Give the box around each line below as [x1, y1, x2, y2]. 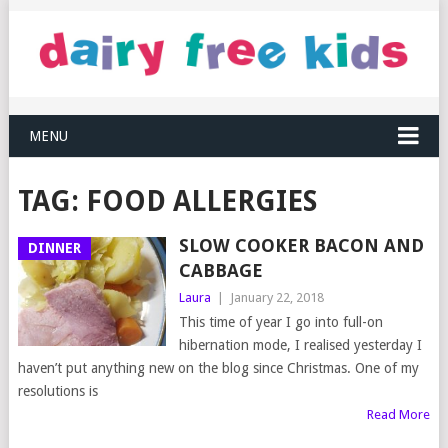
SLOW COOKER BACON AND [178, 235, 424, 257]
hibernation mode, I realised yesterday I [178, 337, 422, 354]
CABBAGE [178, 260, 263, 282]
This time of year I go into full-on [178, 314, 383, 331]
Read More [367, 407, 431, 423]
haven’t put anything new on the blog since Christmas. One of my [17, 360, 419, 377]
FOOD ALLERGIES [85, 185, 317, 219]
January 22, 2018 [229, 290, 324, 306]
